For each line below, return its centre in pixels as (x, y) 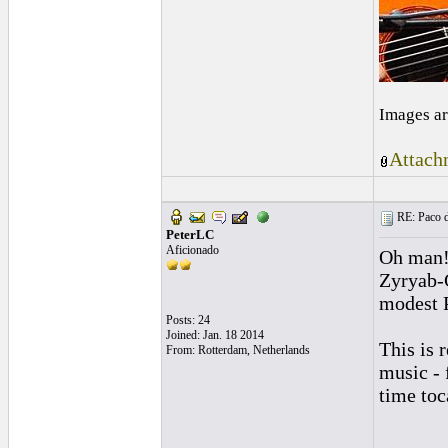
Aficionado (192, 250)
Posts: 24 (187, 320)
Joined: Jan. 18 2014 (214, 335)
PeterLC (189, 234)
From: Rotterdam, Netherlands (237, 350)
